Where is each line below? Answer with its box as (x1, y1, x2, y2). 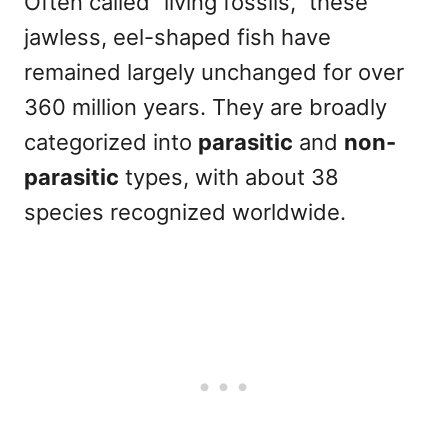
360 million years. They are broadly (24, 94, 387, 121)
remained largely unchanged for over (24, 59, 404, 86)
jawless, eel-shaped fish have (24, 24, 331, 51)
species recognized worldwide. (24, 199, 346, 226)
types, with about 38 (119, 164, 339, 191)
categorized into (24, 129, 198, 156)
